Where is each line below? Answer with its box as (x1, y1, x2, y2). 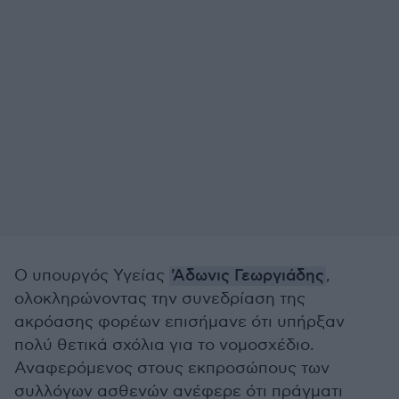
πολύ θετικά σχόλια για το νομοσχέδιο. (14, 336, 314, 354)
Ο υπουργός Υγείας (14, 266, 169, 285)
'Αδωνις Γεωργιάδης (171, 266, 324, 286)
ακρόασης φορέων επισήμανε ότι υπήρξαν (14, 313, 345, 331)
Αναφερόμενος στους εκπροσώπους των (14, 359, 330, 378)
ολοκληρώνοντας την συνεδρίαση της (14, 289, 305, 308)
